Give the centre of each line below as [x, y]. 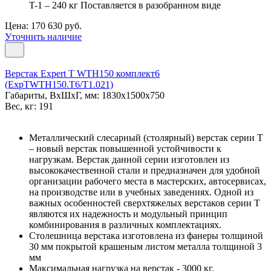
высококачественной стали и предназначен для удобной [145, 170]
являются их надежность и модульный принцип [128, 214]
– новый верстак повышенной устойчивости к [125, 148]
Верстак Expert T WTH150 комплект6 [82, 73]
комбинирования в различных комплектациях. [125, 224]
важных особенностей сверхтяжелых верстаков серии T [145, 203]
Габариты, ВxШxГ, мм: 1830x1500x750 [85, 95]
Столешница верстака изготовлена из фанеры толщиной [146, 235]
